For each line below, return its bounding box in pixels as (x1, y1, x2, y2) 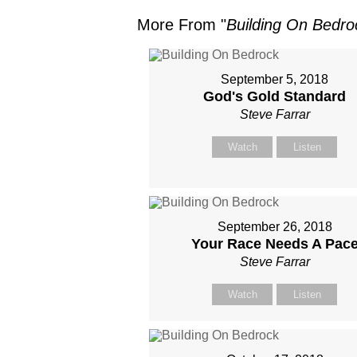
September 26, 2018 (217, 220, 332, 233)
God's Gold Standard (203, 88, 347, 104)
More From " (137, 16, 226, 33)
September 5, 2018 (221, 73, 329, 86)
